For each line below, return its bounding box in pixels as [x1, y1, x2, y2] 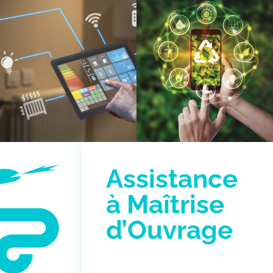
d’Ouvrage [106, 215, 233, 246]
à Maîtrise [106, 190, 225, 220]
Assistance [106, 164, 238, 194]
